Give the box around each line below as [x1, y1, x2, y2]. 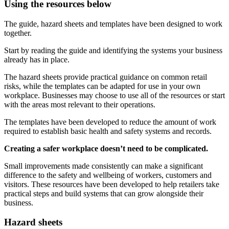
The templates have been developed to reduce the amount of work [4, 117, 216, 126]
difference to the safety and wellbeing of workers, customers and [4, 170, 212, 179]
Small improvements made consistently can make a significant [4, 161, 203, 170]
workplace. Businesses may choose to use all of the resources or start [4, 90, 225, 100]
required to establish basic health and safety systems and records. [4, 126, 212, 135]
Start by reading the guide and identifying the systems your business [4, 45, 222, 55]
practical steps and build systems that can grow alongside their [4, 189, 203, 198]
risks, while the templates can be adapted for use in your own [4, 81, 200, 90]
